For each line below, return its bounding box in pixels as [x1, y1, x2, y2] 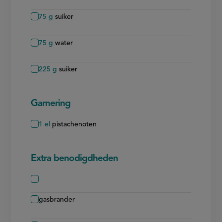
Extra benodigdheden [31, 154, 118, 164]
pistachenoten [52, 120, 97, 128]
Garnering [31, 99, 71, 109]
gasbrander [39, 196, 75, 203]
